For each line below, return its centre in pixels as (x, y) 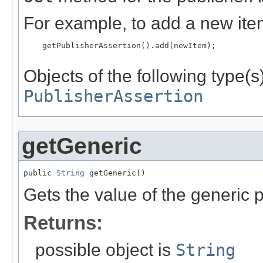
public (40, 173)
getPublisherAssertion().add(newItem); (120, 45)
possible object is (105, 249)
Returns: (63, 222)
